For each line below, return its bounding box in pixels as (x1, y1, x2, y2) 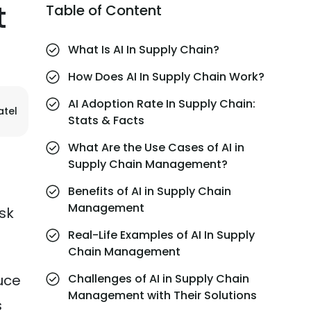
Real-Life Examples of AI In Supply (68, 227, 255, 243)
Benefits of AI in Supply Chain (68, 183, 232, 199)
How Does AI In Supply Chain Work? (68, 69, 265, 85)
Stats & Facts (68, 112, 145, 128)
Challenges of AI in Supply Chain (68, 271, 250, 287)
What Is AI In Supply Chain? (68, 42, 220, 58)
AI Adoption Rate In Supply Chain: (68, 96, 256, 112)
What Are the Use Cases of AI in (68, 140, 245, 155)
